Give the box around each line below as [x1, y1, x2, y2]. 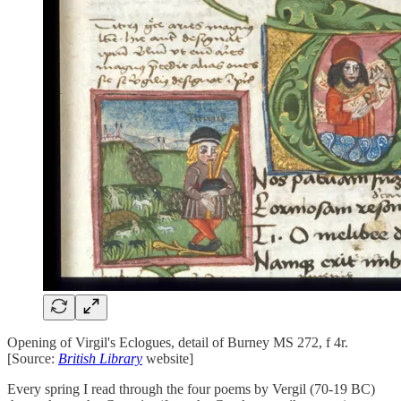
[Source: [7, 350, 58, 366]
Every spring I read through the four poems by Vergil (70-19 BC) [7, 380, 375, 397]
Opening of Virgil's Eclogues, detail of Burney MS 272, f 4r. [7, 334, 348, 350]
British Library [58, 350, 142, 366]
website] [146, 350, 193, 366]
